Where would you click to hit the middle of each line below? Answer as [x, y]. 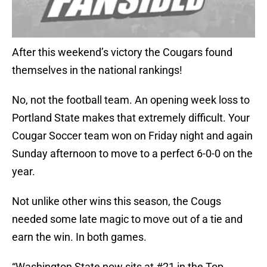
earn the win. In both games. [79, 237]
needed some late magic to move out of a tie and [127, 219]
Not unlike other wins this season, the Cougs [117, 201]
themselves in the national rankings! [97, 70]
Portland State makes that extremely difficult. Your [131, 118]
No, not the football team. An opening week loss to [131, 100]
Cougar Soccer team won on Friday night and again [132, 136]
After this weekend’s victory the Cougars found [122, 52]
